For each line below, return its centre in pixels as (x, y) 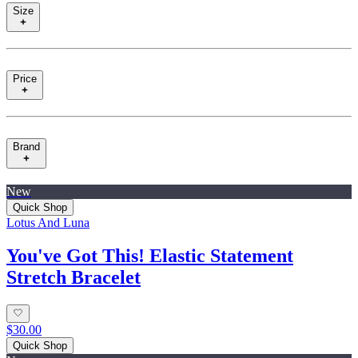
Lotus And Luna (48, 222)
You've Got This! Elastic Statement (150, 256)
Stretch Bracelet (74, 278)
